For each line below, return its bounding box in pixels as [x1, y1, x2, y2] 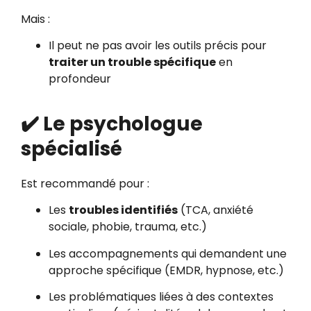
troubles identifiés [69, 202, 178, 219]
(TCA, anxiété [178, 202, 253, 219]
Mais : [21, 11, 50, 27]
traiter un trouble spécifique [49, 54, 216, 71]
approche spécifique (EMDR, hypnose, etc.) [49, 262, 284, 278]
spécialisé [21, 135, 122, 162]
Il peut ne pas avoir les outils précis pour [49, 37, 267, 54]
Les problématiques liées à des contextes [49, 288, 274, 305]
